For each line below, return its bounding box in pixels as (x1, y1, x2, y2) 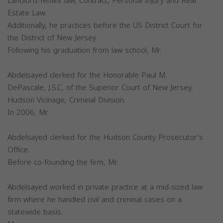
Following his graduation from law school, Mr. (7, 43, 161, 58)
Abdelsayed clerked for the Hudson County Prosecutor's (7, 130, 203, 145)
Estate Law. (7, 6, 46, 20)
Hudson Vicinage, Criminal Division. (7, 93, 125, 108)
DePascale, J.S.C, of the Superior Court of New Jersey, (7, 81, 193, 95)
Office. (7, 143, 29, 157)
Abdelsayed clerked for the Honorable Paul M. (7, 68, 167, 83)
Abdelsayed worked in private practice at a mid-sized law (7, 180, 203, 195)
